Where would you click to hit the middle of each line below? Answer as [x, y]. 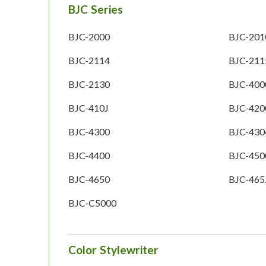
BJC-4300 [89, 132]
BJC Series [96, 9]
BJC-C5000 [92, 203]
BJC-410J [88, 108]
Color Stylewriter [113, 250]
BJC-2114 [89, 61]
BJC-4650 [89, 179]
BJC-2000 [89, 37]
